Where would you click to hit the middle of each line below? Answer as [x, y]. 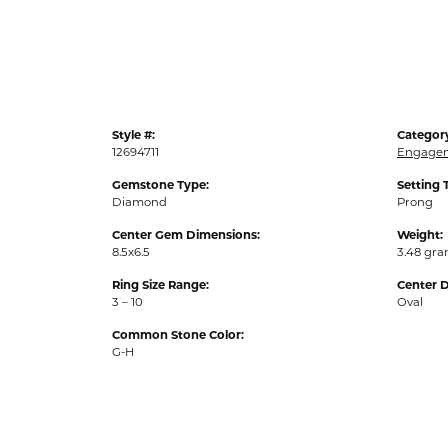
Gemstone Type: [160, 185]
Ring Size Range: [160, 285]
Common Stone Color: [178, 335]
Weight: [420, 235]
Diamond [139, 202]
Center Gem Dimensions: [186, 235]
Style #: [133, 135]
